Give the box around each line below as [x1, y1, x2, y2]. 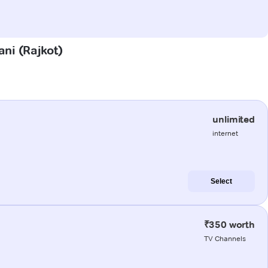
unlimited [212, 113, 255, 125]
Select [211, 176, 232, 185]
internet [212, 128, 239, 138]
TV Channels [203, 233, 246, 243]
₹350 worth [203, 218, 255, 230]
